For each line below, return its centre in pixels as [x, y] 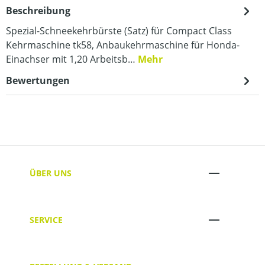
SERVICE [46, 219]
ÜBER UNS [51, 173]
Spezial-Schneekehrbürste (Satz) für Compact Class [119, 31]
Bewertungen [38, 80]
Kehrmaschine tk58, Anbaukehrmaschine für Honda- [123, 45]
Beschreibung [38, 11]
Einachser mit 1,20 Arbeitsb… [72, 59]
